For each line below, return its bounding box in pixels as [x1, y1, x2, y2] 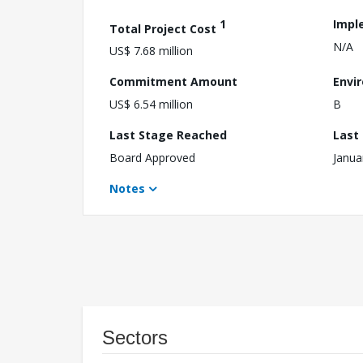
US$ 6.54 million [109, 96, 193, 113]
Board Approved [109, 150, 195, 166]
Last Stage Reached [109, 127, 227, 143]
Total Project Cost [109, 20, 220, 36]
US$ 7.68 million [109, 43, 193, 59]
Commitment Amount [109, 74, 237, 90]
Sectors [102, 327, 168, 349]
